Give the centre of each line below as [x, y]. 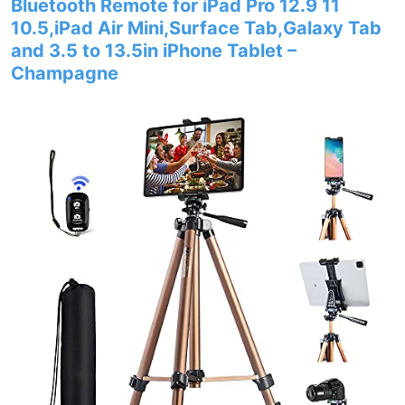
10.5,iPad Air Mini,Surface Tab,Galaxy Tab [196, 28]
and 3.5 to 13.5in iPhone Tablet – [154, 51]
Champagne [65, 73]
